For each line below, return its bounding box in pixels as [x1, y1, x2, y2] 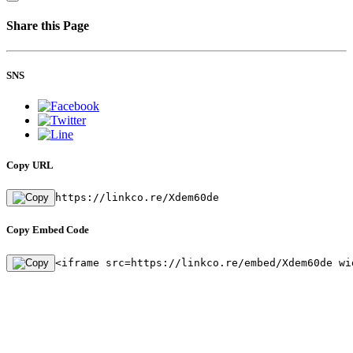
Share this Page [6, 19, 89, 33]
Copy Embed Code [6, 224, 89, 236]
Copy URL [6, 159, 54, 172]
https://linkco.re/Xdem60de [55, 191, 219, 204]
